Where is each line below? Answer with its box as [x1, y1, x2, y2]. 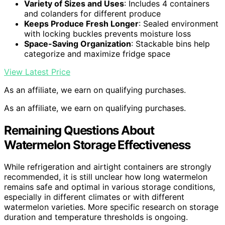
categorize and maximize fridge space [24, 48, 170, 59]
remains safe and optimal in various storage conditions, [4, 182, 215, 192]
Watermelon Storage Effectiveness [4, 137, 190, 152]
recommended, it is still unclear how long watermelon [4, 172, 207, 182]
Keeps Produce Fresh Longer [24, 18, 139, 29]
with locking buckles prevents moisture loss [24, 28, 191, 39]
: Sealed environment [139, 18, 218, 29]
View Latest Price [4, 66, 70, 77]
